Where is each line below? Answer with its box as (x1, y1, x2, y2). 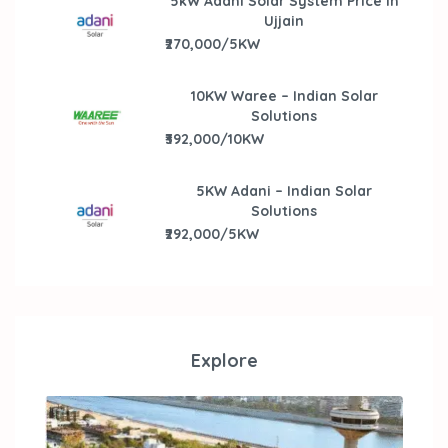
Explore (190, 348, 258, 372)
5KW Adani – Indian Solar (196, 181, 372, 200)
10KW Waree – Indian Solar (190, 86, 378, 105)
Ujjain (264, 11, 304, 30)
